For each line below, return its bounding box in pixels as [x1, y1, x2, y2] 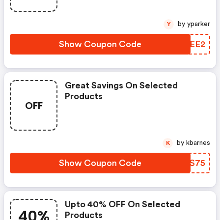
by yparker [187, 21, 210, 27]
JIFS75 [176, 159, 205, 167]
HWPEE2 [168, 40, 205, 49]
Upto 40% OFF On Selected [65, 200, 180, 209]
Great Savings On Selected [65, 81, 178, 90]
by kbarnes [186, 139, 210, 146]
